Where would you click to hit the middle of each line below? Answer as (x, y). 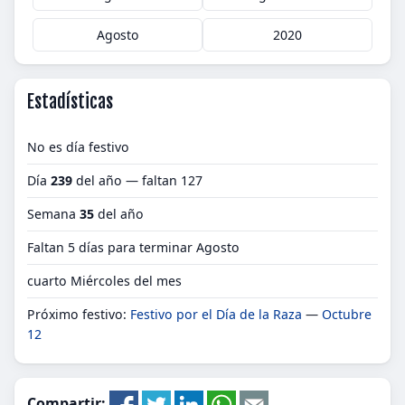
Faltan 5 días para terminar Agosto (133, 247)
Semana (53, 214)
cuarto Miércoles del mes (104, 281)
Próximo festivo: (79, 314)
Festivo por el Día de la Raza (216, 314)
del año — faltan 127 (137, 180)
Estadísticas (70, 102)
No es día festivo (78, 147)
